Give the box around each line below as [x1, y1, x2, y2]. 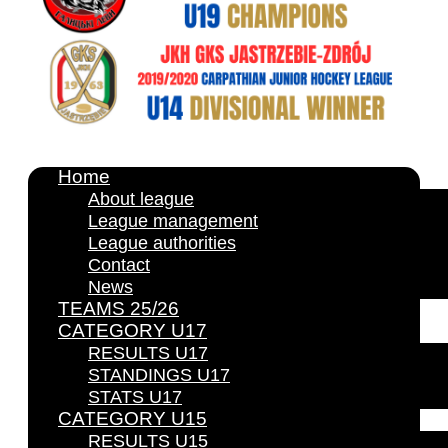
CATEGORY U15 [58, 408, 207, 430]
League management [88, 211, 258, 232]
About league [88, 189, 194, 210]
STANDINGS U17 [88, 365, 230, 386]
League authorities [88, 233, 236, 254]
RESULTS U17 [88, 343, 208, 364]
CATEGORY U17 [58, 320, 207, 342]
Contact [88, 255, 150, 276]
